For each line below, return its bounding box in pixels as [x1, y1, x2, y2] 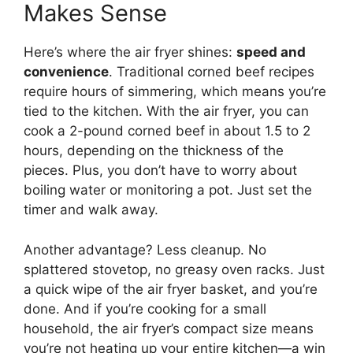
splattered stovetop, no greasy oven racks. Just [24, 261, 325, 277]
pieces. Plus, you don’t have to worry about [24, 162, 297, 179]
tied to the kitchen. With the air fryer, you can [24, 103, 309, 120]
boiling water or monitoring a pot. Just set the [24, 182, 312, 199]
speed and [236, 44, 306, 61]
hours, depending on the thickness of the [24, 143, 284, 159]
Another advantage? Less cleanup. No [24, 241, 266, 258]
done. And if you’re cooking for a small [24, 300, 266, 317]
